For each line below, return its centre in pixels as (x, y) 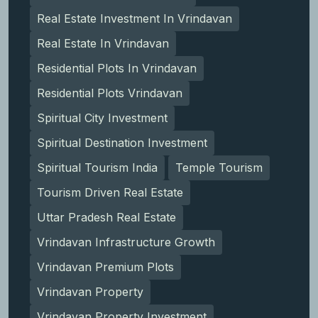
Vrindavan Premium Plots (105, 267)
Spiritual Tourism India (97, 168)
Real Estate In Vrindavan (103, 44)
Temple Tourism (219, 168)
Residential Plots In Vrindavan (117, 68)
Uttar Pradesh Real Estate (106, 218)
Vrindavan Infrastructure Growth (126, 242)
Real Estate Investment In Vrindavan (135, 19)
